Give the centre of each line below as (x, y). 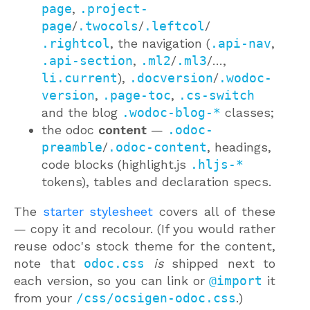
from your (45, 298)
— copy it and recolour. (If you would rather (145, 229)
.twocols (108, 26)
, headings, (239, 147)
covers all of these (215, 212)
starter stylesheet (98, 212)
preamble (72, 147)
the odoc (70, 130)
